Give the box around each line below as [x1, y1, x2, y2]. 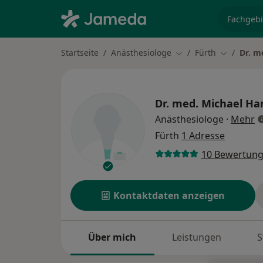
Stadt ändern [175, 47, 227, 59]
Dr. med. [155, 96, 198, 111]
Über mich [88, 231, 137, 244]
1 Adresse [181, 129, 225, 143]
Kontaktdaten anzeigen [113, 189, 225, 203]
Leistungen [172, 231, 222, 244]
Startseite [61, 47, 99, 58]
